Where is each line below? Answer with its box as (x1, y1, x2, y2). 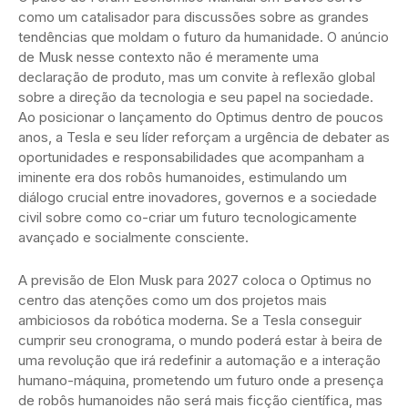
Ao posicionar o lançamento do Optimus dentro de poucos (18, 107, 383, 126)
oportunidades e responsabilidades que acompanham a (18, 148, 364, 166)
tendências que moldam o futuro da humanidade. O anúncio (18, 27, 389, 46)
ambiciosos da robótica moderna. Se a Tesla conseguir (18, 311, 362, 329)
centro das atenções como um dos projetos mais (18, 291, 327, 309)
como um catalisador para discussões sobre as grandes (18, 7, 369, 25)
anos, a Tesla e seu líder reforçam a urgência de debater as (18, 127, 390, 146)
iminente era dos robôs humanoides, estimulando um (18, 168, 347, 186)
